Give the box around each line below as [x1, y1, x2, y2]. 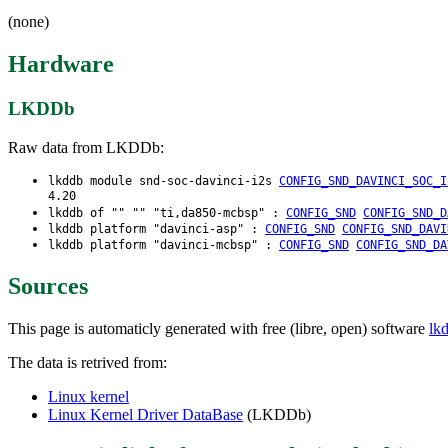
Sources [8, 272, 88, 299]
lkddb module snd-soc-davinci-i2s [48, 173, 279, 188]
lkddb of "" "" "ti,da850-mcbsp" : [48, 205, 286, 220]
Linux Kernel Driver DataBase [48, 405, 243, 423]
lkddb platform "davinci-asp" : [48, 221, 265, 236]
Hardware [8, 51, 114, 78]
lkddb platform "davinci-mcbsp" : [48, 237, 279, 252]
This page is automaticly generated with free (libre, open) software [8, 319, 429, 337]
